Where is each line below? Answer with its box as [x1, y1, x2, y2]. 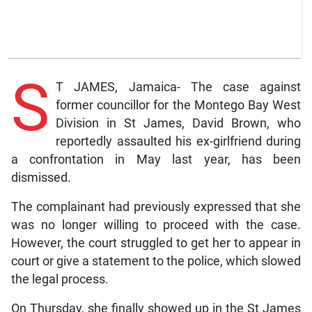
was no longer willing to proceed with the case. [10, 217, 302, 232]
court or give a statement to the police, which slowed [10, 253, 302, 268]
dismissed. [10, 170, 71, 185]
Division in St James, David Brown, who [55, 116, 302, 130]
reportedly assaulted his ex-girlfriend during [55, 134, 302, 148]
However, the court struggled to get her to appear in [10, 235, 302, 250]
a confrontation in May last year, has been [10, 152, 302, 166]
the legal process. [10, 272, 109, 286]
